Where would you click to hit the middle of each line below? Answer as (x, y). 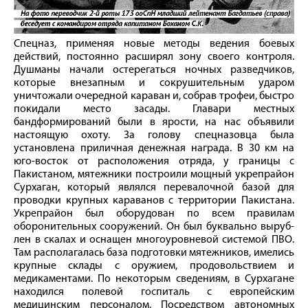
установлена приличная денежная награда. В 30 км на (154, 148)
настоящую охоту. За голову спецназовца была (154, 135)
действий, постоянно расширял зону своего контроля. (154, 57)
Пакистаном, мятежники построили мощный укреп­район (154, 174)
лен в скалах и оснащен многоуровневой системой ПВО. (154, 240)
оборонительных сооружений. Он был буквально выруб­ (154, 227)
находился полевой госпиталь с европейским (154, 292)
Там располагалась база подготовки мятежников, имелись (154, 253)
